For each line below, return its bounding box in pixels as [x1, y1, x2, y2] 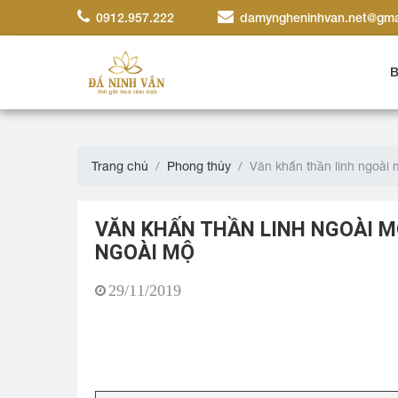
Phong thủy [167, 159, 231, 173]
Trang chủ [92, 159, 148, 173]
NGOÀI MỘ [95, 241, 195, 265]
